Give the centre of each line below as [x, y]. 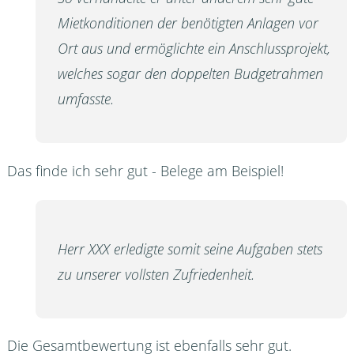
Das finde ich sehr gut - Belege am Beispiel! [145, 170]
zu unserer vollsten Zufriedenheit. [156, 274]
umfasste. [85, 99]
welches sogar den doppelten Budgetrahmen [190, 74]
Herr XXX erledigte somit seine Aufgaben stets [190, 249]
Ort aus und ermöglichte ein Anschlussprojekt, [194, 49]
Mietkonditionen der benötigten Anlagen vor [188, 23]
